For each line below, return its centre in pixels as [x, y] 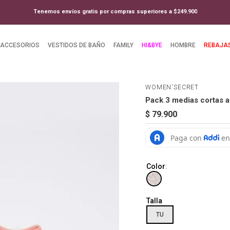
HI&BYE [152, 45]
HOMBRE [183, 45]
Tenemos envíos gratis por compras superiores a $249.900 [115, 11]
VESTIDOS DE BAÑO [76, 45]
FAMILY [123, 45]
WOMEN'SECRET [172, 87]
